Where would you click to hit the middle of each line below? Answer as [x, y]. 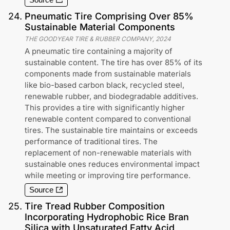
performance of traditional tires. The [91, 141]
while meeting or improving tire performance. [108, 175]
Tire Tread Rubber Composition [95, 206]
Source [41, 190]
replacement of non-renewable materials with [108, 152]
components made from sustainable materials [108, 73]
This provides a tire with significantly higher [105, 107]
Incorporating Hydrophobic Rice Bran [107, 217]
